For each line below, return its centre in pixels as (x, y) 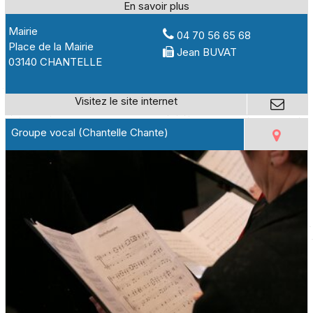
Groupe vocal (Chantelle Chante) (90, 132)
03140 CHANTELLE (55, 62)
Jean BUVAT (207, 52)
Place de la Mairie (51, 47)
